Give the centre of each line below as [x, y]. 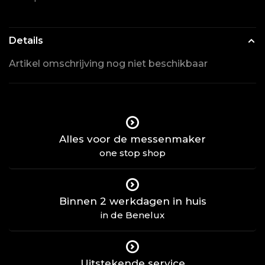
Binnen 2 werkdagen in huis [132, 201]
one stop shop [132, 153]
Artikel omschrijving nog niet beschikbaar [108, 63]
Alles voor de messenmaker [132, 139]
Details [26, 40]
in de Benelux [132, 215]
